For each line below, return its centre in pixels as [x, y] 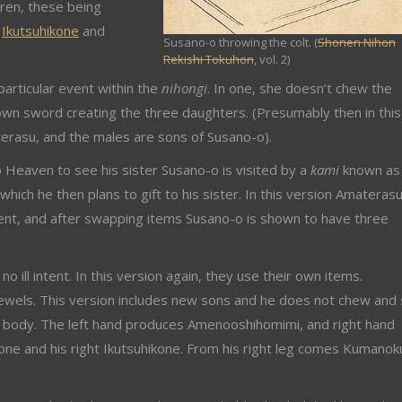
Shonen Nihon [357, 42]
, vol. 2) [272, 59]
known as [370, 170]
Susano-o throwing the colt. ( [240, 42]
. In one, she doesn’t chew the [300, 88]
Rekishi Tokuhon [209, 59]
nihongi [184, 88]
